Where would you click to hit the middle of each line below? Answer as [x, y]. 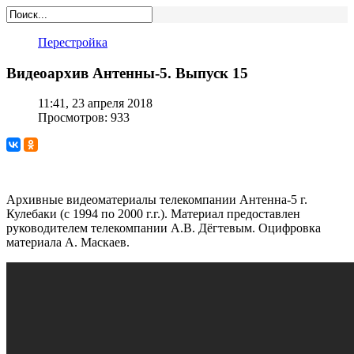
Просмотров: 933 [84, 118]
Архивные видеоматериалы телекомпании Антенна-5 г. [157, 200]
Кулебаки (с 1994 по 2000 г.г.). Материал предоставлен [153, 214]
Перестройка [73, 42]
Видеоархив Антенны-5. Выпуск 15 [127, 73]
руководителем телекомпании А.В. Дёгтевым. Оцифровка [164, 228]
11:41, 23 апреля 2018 [95, 104]
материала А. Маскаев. [68, 243]
